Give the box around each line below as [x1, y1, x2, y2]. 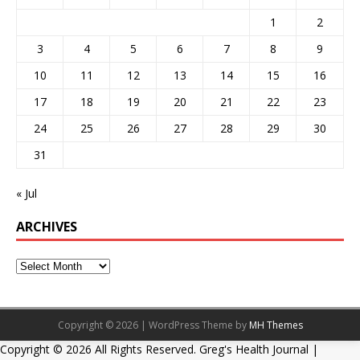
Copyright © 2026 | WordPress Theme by [57, 317, 249, 332]
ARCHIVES [16, 217, 77, 235]
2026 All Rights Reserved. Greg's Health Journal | [66, 341, 318, 357]
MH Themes [248, 317, 303, 332]
